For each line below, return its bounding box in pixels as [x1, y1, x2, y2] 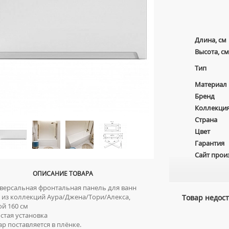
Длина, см [195, 35, 226, 44]
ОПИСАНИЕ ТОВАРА [32, 169, 93, 178]
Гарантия [195, 139, 224, 148]
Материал [195, 80, 227, 89]
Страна [195, 115, 217, 124]
